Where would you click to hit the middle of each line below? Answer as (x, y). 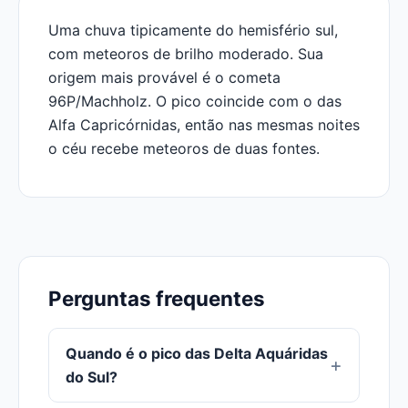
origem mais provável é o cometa (164, 77)
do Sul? (92, 377)
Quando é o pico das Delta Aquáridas (197, 353)
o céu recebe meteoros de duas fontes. (184, 148)
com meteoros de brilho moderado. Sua (186, 54)
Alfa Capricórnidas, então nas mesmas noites (204, 125)
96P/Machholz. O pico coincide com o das (195, 101)
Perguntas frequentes (157, 298)
